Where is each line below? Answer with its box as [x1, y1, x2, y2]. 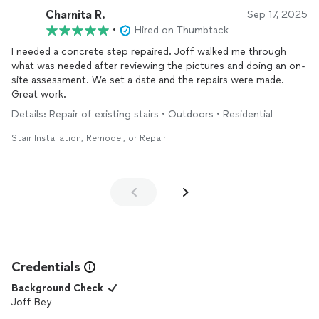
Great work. [11, 88, 66, 100]
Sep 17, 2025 [247, 9, 308, 21]
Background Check [11, 282, 103, 294]
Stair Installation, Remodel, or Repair [11, 133, 166, 143]
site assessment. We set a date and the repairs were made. [11, 74, 92, 86]
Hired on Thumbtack [135, 24, 229, 36]
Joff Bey [11, 296, 51, 308]
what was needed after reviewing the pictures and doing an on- [11, 60, 305, 72]
